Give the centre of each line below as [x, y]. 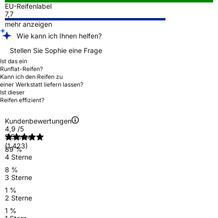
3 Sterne [18, 177]
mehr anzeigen [28, 24]
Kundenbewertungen [38, 121]
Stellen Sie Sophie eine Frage [56, 50]
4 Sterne [18, 157]
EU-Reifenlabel [28, 6]
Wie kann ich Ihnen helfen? [59, 36]
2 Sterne [18, 198]
